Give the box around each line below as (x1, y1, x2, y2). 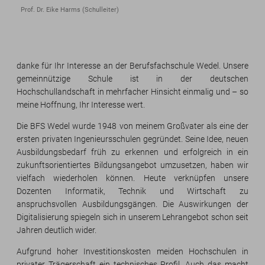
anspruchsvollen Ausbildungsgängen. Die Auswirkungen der (17, 199, 248, 209)
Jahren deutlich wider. (17, 225, 96, 235)
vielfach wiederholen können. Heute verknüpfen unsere (17, 173, 248, 183)
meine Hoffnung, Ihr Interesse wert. (17, 100, 145, 110)
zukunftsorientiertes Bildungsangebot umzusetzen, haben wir (17, 160, 248, 170)
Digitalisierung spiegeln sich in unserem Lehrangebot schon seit (17, 212, 248, 222)
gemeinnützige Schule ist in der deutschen (17, 74, 248, 84)
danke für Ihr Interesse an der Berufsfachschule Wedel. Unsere (17, 61, 248, 71)
